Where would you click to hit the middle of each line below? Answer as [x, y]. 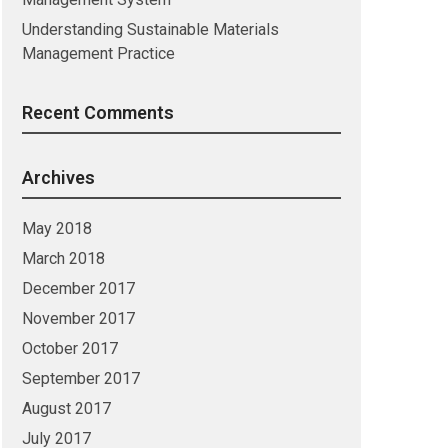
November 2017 [78, 318]
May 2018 [56, 228]
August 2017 [66, 408]
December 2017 [78, 288]
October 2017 [69, 348]
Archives [58, 177]
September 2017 [80, 378]
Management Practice [98, 53]
